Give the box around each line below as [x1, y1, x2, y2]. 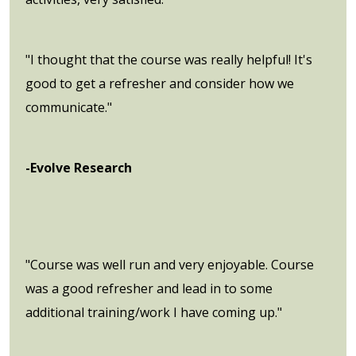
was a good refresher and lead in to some [25, 279, 273, 297]
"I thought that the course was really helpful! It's [25, 50, 312, 68]
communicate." [25, 98, 112, 116]
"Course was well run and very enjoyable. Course [25, 255, 314, 273]
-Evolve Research [25, 158, 132, 176]
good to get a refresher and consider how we [25, 74, 294, 92]
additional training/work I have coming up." [25, 303, 282, 321]
